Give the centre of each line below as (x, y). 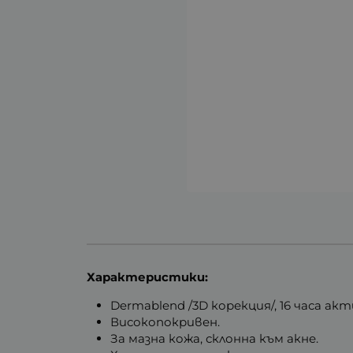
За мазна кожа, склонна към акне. (215, 338)
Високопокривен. (165, 321)
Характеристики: (148, 277)
